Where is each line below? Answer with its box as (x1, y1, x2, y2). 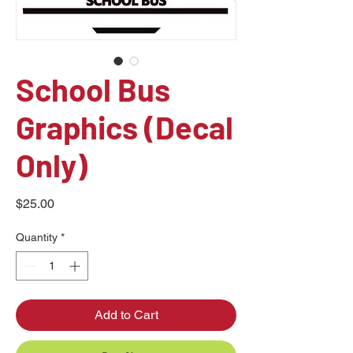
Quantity (16, 230, 58, 243)
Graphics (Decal (16, 107, 233, 146)
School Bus (16, 69, 170, 108)
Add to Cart (94, 307, 158, 322)
